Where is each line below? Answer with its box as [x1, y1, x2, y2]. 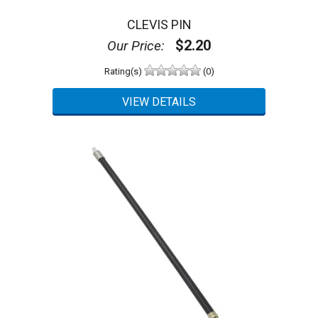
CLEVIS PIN [126, 17, 192, 33]
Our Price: [107, 38, 165, 55]
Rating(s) [104, 65, 144, 77]
